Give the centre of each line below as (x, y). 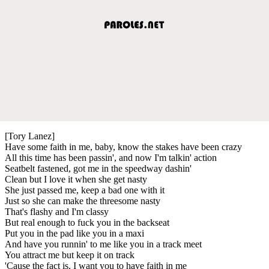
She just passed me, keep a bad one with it (85, 190)
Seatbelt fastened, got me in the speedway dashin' (98, 168)
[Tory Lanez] (30, 136)
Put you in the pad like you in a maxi (74, 233)
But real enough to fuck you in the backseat (87, 222)
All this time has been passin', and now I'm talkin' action (111, 157)
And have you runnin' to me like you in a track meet (103, 244)
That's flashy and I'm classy (57, 211)
